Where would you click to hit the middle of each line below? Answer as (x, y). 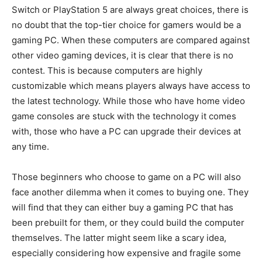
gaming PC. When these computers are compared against (131, 40)
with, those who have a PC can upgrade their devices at (126, 131)
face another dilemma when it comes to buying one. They (130, 192)
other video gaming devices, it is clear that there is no (123, 55)
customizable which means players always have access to (131, 86)
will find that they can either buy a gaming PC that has (123, 207)
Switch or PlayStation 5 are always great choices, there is (130, 10)
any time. (30, 146)
